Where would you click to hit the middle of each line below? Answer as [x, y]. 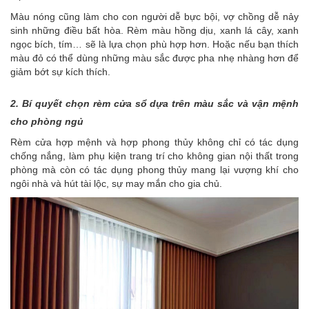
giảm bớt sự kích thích [59, 72]
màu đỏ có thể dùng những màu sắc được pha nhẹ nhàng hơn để [154, 58]
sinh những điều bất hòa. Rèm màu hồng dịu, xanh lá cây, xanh [154, 31]
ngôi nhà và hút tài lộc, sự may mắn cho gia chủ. [116, 184]
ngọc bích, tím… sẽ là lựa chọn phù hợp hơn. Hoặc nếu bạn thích [154, 44]
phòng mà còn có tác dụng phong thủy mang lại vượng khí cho [154, 170]
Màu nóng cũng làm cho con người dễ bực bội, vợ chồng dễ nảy [154, 17]
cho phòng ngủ [47, 122]
